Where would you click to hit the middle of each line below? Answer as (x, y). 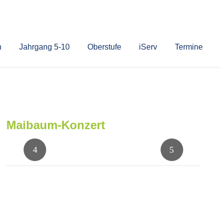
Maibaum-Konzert (56, 125)
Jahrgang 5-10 (44, 47)
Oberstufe (104, 47)
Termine (189, 47)
